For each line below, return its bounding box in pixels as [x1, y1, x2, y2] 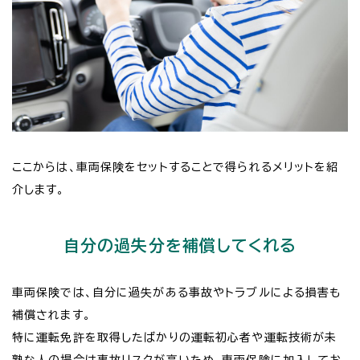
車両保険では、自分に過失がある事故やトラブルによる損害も [12, 286, 342, 298]
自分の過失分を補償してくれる [63, 236, 297, 253]
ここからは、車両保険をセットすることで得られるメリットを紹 [12, 161, 339, 173]
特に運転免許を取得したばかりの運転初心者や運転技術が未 [12, 331, 337, 343]
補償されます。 [12, 309, 91, 321]
